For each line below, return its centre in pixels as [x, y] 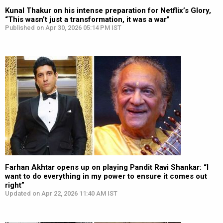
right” [15, 185]
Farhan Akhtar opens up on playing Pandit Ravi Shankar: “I [107, 167]
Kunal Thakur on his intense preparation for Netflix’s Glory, [108, 10]
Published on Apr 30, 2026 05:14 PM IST [63, 28]
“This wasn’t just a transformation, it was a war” [87, 19]
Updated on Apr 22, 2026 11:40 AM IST [61, 193]
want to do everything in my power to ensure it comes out [106, 176]
